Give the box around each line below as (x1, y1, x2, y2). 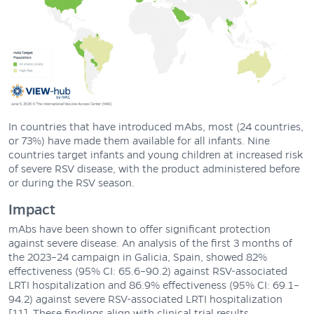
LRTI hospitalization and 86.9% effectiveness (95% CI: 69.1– (8, 279, 299, 291)
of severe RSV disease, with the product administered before (8, 163, 300, 175)
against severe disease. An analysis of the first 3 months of (8, 237, 292, 249)
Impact (8, 202, 55, 217)
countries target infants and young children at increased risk (8, 149, 303, 161)
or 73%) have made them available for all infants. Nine (8, 135, 270, 146)
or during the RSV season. (8, 177, 137, 189)
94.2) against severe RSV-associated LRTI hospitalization (8, 293, 282, 305)
